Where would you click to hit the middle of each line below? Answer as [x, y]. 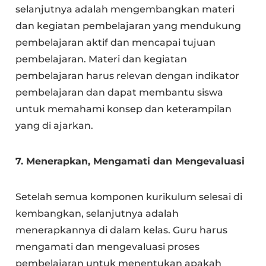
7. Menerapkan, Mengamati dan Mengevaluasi [130, 161]
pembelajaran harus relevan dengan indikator [128, 75]
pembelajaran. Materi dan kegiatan [102, 59]
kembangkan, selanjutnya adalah [97, 213]
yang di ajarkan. [55, 125]
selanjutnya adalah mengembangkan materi [125, 9]
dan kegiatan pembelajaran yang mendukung [129, 26]
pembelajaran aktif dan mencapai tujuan [116, 42]
